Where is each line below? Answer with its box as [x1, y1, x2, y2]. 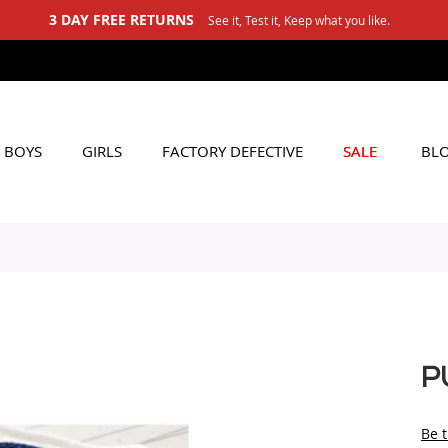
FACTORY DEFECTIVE [162, 141, 303, 161]
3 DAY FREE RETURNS [48, 10, 194, 29]
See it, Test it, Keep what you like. [207, 12, 390, 28]
